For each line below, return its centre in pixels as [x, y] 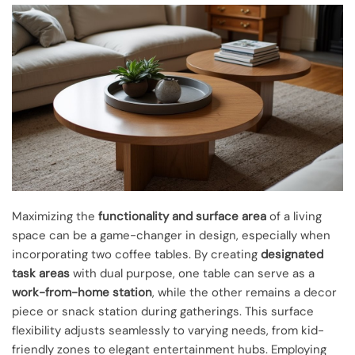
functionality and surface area [182, 216]
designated [292, 254]
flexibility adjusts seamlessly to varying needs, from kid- [168, 330]
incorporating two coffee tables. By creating [136, 254]
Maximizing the [55, 216]
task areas [41, 273]
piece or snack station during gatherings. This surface [163, 311]
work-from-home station [82, 292]
